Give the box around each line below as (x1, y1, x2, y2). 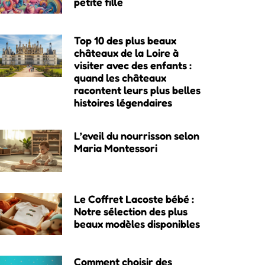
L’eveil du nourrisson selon (73, 128, 199, 142)
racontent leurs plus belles (73, 83, 201, 96)
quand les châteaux (73, 70, 166, 84)
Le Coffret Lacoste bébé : (73, 192, 194, 205)
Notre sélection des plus (73, 204, 188, 218)
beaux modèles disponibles (73, 216, 200, 230)
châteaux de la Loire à (73, 46, 179, 59)
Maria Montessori (73, 141, 157, 154)
